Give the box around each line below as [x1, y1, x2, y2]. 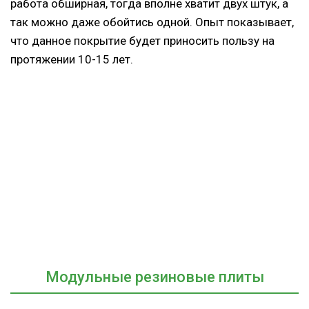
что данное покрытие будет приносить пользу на [10, 33, 275, 48]
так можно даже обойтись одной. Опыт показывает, [10, 14, 294, 29]
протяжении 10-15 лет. [10, 52, 133, 66]
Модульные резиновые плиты [45, 268, 264, 286]
